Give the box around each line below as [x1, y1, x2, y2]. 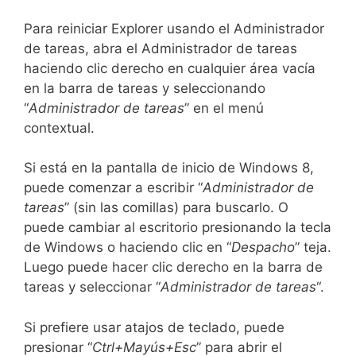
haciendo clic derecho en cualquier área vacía [24, 60, 315, 76]
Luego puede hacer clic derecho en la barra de [24, 259, 323, 276]
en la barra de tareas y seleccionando [24, 79, 265, 96]
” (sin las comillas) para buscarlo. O [64, 199, 288, 216]
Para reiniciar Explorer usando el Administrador [24, 20, 324, 37]
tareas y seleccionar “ [24, 279, 161, 296]
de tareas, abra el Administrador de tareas [24, 40, 297, 56]
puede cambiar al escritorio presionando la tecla [24, 219, 331, 236]
